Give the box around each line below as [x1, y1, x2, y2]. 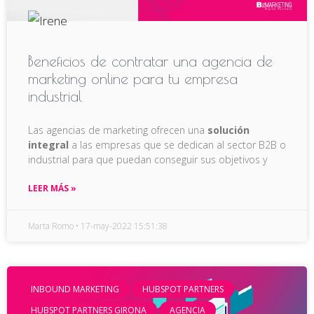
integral [28, 137, 69, 151]
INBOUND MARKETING [31, 282, 120, 295]
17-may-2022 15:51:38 [78, 219, 168, 232]
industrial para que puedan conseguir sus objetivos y [28, 152, 267, 166]
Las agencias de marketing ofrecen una [28, 123, 207, 137]
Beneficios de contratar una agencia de [28, 52, 273, 69]
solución [207, 123, 250, 137]
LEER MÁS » [28, 182, 76, 194]
